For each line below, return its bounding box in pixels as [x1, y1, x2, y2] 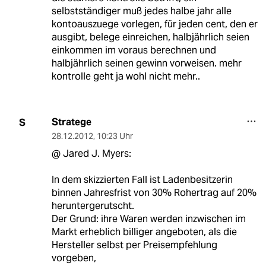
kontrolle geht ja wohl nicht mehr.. [51, 70, 200, 83]
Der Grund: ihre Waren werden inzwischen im [51, 213, 246, 226]
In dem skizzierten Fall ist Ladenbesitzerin [51, 173, 233, 186]
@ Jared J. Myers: [51, 147, 131, 160]
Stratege [51, 116, 91, 129]
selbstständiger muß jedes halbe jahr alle [51, 5, 232, 18]
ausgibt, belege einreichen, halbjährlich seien [51, 31, 249, 44]
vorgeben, [51, 252, 96, 265]
